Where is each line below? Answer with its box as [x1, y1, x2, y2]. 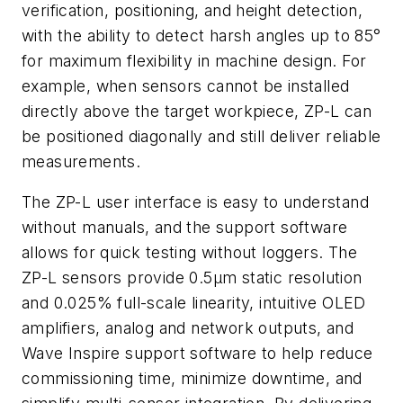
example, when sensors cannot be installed [22, 76, 350, 95]
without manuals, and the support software [22, 218, 348, 237]
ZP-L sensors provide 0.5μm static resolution [22, 268, 363, 288]
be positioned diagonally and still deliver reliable [22, 126, 381, 146]
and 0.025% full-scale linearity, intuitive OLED [22, 293, 366, 313]
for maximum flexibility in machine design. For [22, 50, 367, 70]
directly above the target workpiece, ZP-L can [22, 101, 372, 121]
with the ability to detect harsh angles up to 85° [22, 25, 381, 45]
